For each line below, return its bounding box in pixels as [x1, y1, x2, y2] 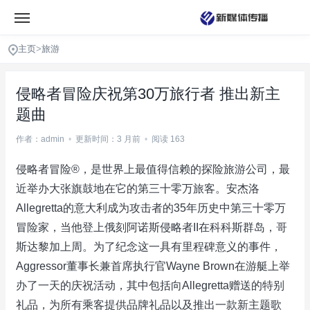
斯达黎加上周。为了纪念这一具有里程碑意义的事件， [16, 241, 282, 253]
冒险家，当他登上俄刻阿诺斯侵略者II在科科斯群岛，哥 [16, 221, 287, 233]
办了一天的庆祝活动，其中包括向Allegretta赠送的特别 [16, 280, 284, 291]
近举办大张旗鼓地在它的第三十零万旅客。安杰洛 [16, 183, 259, 194]
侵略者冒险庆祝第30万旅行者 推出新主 [16, 85, 280, 102]
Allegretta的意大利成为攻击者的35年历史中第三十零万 [16, 202, 286, 214]
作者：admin [16, 134, 64, 144]
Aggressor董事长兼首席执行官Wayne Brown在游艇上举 [16, 260, 290, 272]
